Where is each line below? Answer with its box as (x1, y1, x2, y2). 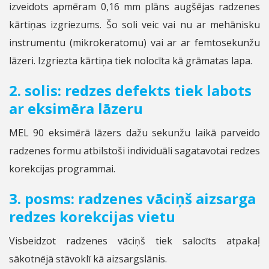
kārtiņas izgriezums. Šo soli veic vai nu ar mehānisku (9, 17, 260, 31)
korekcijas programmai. (9, 162, 115, 175)
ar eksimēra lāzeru (9, 98, 143, 118)
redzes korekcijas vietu (9, 206, 175, 226)
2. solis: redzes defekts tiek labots (9, 80, 252, 100)
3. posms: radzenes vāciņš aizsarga (9, 188, 256, 208)
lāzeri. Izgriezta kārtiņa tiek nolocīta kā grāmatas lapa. (9, 53, 252, 67)
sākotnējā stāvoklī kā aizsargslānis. (9, 252, 167, 265)
